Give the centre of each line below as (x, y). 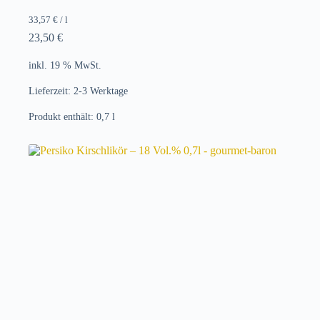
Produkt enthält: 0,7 (70, 117)
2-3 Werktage (101, 90)
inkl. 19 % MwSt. (65, 65)
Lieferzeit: (51, 90)
